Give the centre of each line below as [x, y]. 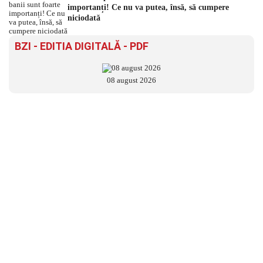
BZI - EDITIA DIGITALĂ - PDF [82, 46]
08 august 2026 [131, 80]
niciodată [84, 18]
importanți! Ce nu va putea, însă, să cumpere [148, 8]
